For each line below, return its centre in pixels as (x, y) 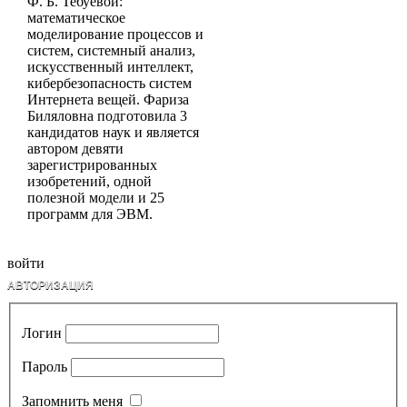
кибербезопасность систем (109, 83)
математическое (76, 17)
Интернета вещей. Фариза (108, 99)
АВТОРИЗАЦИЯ (50, 285)
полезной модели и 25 (96, 197)
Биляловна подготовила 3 (107, 115)
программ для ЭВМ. (90, 213)
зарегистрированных (92, 164)
